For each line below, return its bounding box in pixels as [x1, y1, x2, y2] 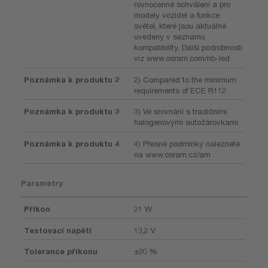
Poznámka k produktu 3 [24, 106, 119, 116]
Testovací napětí [24, 225, 92, 235]
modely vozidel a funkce [134, 10, 220, 20]
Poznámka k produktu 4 [24, 138, 119, 148]
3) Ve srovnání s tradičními [134, 106, 227, 116]
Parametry [21, 178, 63, 188]
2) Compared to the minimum [134, 74, 236, 84]
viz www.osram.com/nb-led [134, 53, 230, 63]
